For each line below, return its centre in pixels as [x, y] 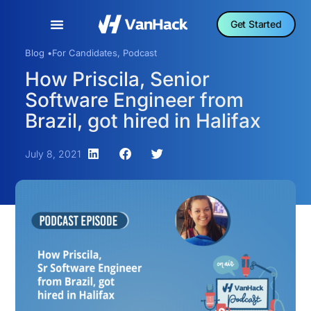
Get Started [256, 24]
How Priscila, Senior [117, 79]
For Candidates [84, 53]
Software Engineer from [134, 100]
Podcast [140, 53]
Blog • [38, 53]
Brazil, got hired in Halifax [143, 121]
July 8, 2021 [53, 154]
